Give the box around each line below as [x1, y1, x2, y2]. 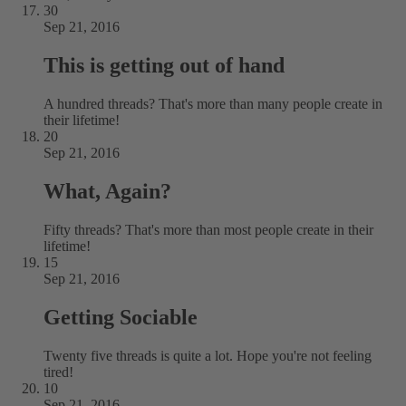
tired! [43, 363, 73, 380]
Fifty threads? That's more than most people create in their [43, 221, 373, 237]
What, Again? [43, 179, 171, 203]
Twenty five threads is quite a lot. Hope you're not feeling [43, 347, 372, 363]
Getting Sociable [43, 304, 198, 329]
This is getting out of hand [43, 53, 285, 78]
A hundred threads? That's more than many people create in [43, 95, 382, 111]
